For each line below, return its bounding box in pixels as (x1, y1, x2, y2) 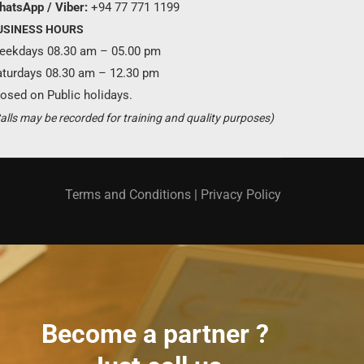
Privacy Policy (201, 187, 281, 202)
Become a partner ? (41, 318, 269, 349)
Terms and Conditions (65, 187, 191, 202)
